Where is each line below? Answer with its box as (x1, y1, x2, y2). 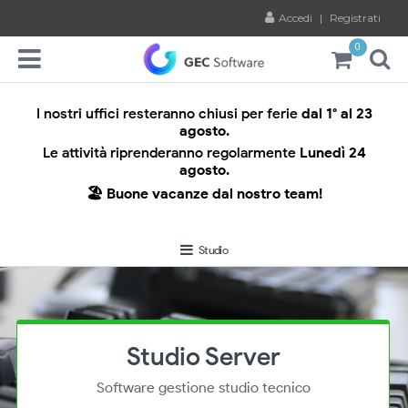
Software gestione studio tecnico (96, 379, 311, 397)
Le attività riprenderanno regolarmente (42, 144, 300, 161)
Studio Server (126, 341, 280, 372)
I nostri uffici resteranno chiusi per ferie (36, 105, 301, 122)
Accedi (279, 10, 315, 25)
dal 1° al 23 (301, 105, 372, 122)
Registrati (330, 10, 381, 25)
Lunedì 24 (299, 144, 366, 161)
